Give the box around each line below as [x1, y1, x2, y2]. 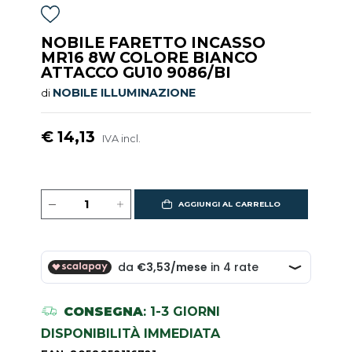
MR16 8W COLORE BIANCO [41, 48, 258, 68]
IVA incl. [102, 133, 141, 145]
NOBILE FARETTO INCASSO [41, 33, 266, 53]
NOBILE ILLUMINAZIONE [53, 86, 196, 101]
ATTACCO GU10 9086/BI [41, 63, 232, 82]
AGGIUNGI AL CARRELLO [178, 200, 280, 209]
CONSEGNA [63, 303, 143, 319]
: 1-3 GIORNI [142, 303, 220, 319]
